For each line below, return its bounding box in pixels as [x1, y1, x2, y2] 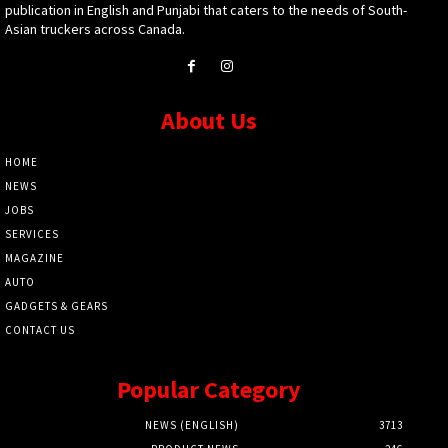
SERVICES [5, 227, 59, 242]
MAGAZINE [5, 251, 64, 266]
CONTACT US [5, 323, 75, 338]
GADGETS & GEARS [5, 299, 108, 314]
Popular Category [117, 374, 301, 406]
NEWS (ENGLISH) [145, 418, 239, 433]
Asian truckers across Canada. [5, 20, 185, 38]
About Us [161, 105, 257, 137]
